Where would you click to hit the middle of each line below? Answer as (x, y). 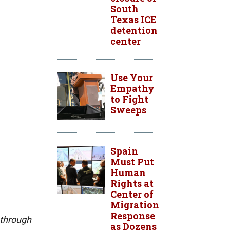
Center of (132, 194)
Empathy (132, 88)
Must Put (132, 162)
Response (133, 216)
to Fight (129, 99)
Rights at (132, 183)
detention (134, 30)
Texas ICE (133, 20)
